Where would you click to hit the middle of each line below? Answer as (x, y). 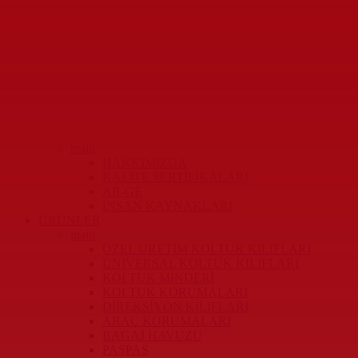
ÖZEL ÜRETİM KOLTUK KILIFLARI (207, 249)
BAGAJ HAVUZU (152, 336)
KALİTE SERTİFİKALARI (175, 177)
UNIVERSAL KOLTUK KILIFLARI (201, 264)
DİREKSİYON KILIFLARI (175, 307)
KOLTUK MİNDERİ (158, 278)
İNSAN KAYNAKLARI (167, 206)
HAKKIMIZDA (145, 163)
